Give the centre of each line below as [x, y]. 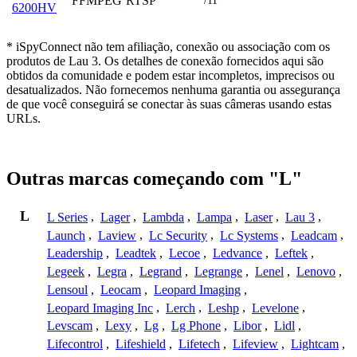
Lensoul [67, 289]
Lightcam [315, 344]
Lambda [163, 217]
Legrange [218, 272]
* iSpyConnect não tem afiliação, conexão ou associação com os [168, 46]
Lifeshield [141, 344]
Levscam [70, 326]
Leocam [121, 289]
